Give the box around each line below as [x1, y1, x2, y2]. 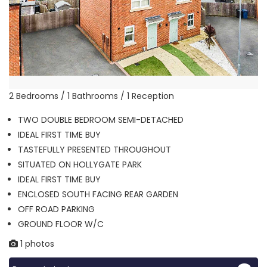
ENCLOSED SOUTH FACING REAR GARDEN [18, 188, 178, 201]
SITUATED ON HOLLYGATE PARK [18, 159, 142, 171]
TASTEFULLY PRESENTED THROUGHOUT [18, 144, 171, 156]
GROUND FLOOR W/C [18, 218, 104, 231]
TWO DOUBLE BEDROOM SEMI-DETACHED [18, 114, 184, 126]
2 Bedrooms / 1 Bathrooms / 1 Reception [9, 90, 174, 103]
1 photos [18, 238, 54, 250]
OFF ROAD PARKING [18, 203, 95, 216]
